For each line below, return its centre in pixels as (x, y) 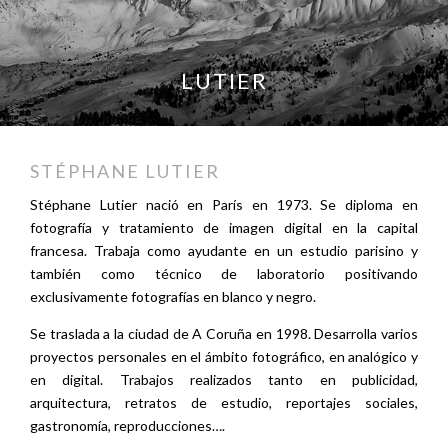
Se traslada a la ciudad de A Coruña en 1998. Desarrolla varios (224, 333)
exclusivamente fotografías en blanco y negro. (173, 296)
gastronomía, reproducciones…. (127, 425)
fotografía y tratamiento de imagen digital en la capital (224, 227)
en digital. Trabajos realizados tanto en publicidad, (224, 379)
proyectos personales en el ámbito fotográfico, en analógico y (224, 356)
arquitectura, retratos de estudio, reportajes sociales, (224, 402)
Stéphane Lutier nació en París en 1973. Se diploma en (224, 204)
